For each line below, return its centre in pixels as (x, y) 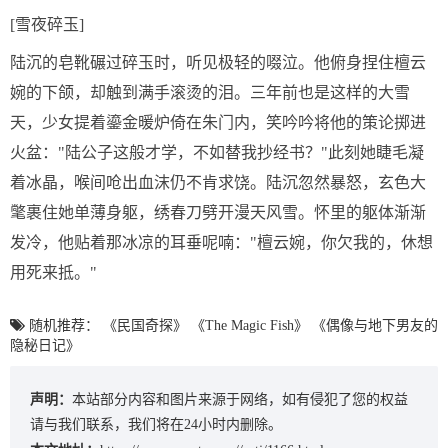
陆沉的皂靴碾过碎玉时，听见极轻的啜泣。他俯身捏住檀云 (218, 62)
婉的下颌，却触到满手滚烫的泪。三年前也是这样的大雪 (210, 92)
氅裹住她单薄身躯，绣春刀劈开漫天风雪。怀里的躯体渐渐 (218, 212)
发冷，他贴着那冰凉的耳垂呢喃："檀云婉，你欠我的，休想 (221, 242)
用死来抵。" (53, 272)
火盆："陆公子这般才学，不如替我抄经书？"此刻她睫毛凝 (217, 152)
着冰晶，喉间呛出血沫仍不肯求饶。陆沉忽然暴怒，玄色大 (218, 182)
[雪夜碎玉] (47, 24)
